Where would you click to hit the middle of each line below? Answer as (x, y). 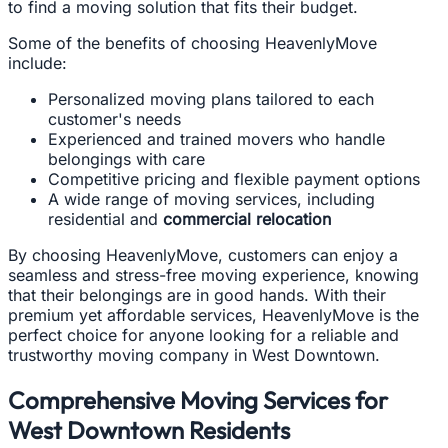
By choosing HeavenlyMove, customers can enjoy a (203, 254)
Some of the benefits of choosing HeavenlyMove (192, 42)
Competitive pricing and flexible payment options (234, 178)
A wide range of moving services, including (211, 198)
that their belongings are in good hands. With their (197, 294)
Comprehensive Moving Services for (198, 399)
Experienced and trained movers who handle (216, 138)
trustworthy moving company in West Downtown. (194, 354)
